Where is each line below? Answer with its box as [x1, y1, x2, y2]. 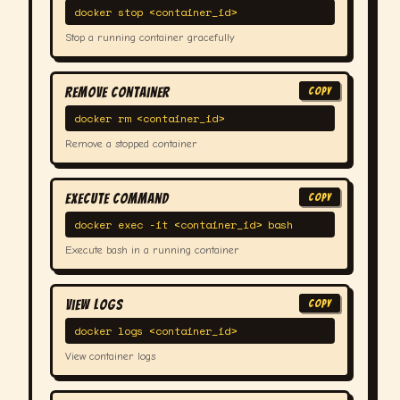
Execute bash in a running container [65, 244, 239, 256]
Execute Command [65, 191, 169, 206]
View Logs [65, 297, 123, 312]
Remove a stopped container [65, 137, 197, 150]
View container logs [65, 350, 155, 362]
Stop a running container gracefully [65, 31, 235, 44]
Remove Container [65, 85, 170, 100]
